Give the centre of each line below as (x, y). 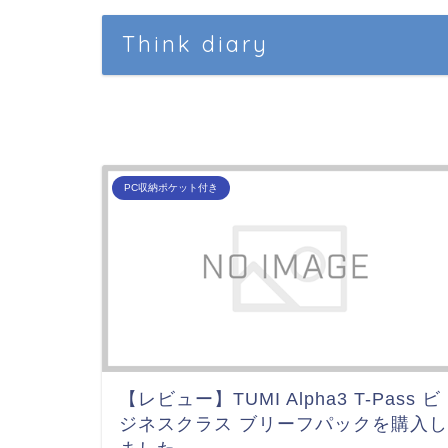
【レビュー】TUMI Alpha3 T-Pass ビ (280, 399)
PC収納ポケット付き (171, 187)
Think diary (195, 43)
